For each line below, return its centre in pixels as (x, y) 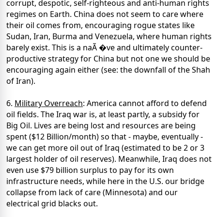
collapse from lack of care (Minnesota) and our (92, 193)
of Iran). (21, 81)
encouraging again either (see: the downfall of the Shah (108, 70)
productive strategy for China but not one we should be (108, 59)
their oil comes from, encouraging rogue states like (101, 25)
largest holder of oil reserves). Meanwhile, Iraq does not (109, 159)
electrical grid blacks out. (52, 204)
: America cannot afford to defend (145, 103)
